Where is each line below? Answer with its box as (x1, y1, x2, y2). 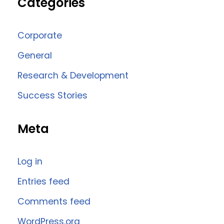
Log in (17, 155, 42, 167)
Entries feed (17, 175, 69, 187)
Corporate (17, 29, 62, 42)
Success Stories (17, 89, 87, 101)
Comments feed (17, 195, 90, 207)
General (17, 49, 52, 62)
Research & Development (17, 69, 128, 81)
